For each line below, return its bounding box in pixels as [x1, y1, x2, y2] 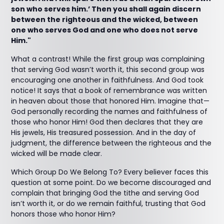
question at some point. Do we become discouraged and [11, 177, 211, 187]
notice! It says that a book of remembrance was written [11, 85, 207, 95]
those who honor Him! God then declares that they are [11, 117, 203, 127]
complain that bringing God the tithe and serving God [11, 188, 199, 198]
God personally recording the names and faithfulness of [11, 106, 208, 116]
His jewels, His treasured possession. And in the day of [11, 127, 196, 137]
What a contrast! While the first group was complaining [11, 54, 205, 64]
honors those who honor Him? [11, 209, 116, 219]
